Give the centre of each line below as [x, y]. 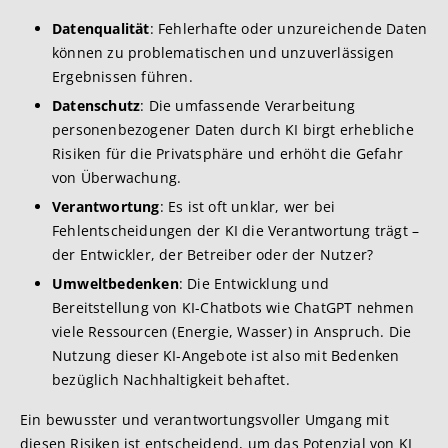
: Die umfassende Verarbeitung [248, 105]
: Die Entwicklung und [254, 283]
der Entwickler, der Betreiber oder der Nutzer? [213, 254]
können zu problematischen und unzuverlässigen [223, 52]
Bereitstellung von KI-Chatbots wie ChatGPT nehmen [233, 307]
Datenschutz [96, 105]
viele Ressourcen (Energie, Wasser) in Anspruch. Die [232, 331]
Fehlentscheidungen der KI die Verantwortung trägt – [236, 230]
